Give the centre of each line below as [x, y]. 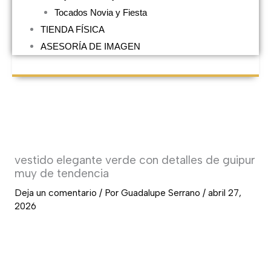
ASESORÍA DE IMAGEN [90, 46]
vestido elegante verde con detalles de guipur [135, 160]
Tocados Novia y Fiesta [100, 12]
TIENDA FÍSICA [72, 29]
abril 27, [224, 192]
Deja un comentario [55, 192]
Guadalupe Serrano [162, 192]
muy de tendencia [61, 174]
